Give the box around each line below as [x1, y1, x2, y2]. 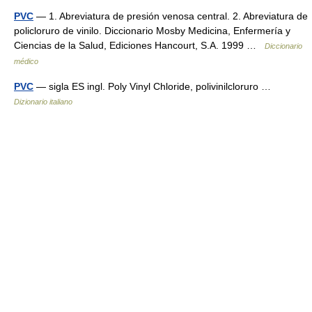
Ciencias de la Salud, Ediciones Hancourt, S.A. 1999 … [14, 40, 265, 51]
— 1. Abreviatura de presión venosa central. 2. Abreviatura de [33, 10, 308, 22]
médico [14, 57, 38, 65]
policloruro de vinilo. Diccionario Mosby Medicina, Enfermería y [14, 25, 290, 36]
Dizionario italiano [14, 97, 72, 106]
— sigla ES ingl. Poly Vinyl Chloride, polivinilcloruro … [33, 81, 276, 92]
